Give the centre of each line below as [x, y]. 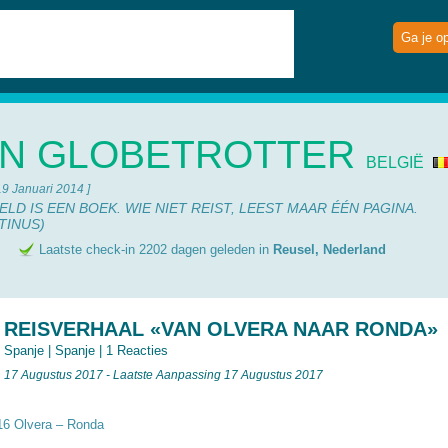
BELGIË [395, 162]
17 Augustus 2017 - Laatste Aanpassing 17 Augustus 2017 [163, 374]
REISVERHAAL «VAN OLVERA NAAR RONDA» [221, 329]
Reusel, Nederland [329, 249]
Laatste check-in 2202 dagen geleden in [156, 249]
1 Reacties [137, 350]
